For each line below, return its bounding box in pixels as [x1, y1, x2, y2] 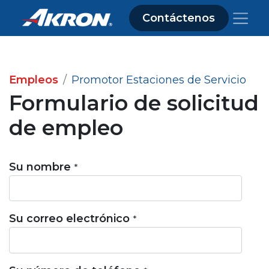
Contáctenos [142, 11, 216, 25]
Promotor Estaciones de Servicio [71, 73, 246, 86]
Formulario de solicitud [9, 90, 259, 116]
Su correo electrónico [9, 212, 130, 226]
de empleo [9, 115, 123, 141]
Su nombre [9, 160, 71, 174]
